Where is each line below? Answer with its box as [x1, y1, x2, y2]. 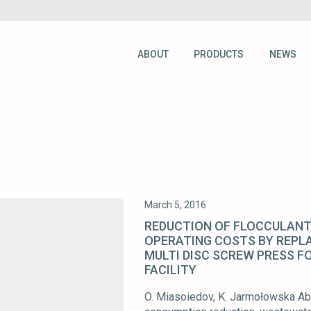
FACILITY [144, 262, 196, 278]
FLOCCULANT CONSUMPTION [98, 115, 255, 128]
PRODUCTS [194, 48, 244, 60]
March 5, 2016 [144, 199, 206, 211]
